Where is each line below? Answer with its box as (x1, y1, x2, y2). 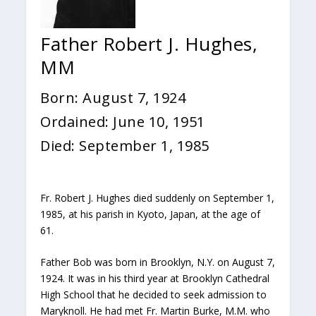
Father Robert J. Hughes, (40, 31, 258, 56)
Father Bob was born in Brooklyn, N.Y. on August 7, (40, 255, 276, 269)
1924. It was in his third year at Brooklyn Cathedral (40, 272, 270, 286)
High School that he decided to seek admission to (40, 288, 267, 302)
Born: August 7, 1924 (40, 88, 186, 107)
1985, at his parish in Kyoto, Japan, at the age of (40, 207, 261, 221)
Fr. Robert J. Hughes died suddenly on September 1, (40, 191, 275, 205)
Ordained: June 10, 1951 (40, 112, 205, 131)
